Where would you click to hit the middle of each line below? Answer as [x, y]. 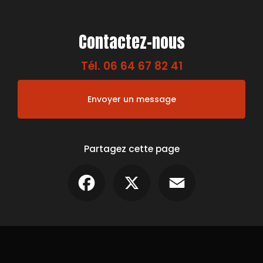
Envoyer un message [131, 99]
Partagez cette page [131, 149]
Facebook [126, 169]
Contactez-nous [131, 41]
